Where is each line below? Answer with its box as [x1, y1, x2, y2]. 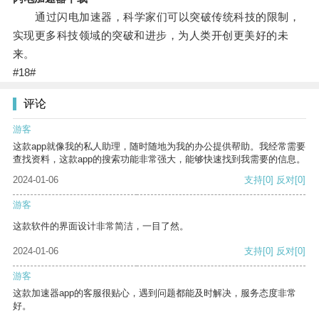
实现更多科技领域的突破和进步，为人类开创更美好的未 [12, 29, 289, 42]
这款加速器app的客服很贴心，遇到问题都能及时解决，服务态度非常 [13, 288, 296, 299]
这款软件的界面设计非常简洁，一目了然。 [13, 221, 189, 232]
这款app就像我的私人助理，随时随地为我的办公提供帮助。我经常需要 [13, 141, 305, 152]
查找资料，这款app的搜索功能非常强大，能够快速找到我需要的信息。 [13, 154, 305, 165]
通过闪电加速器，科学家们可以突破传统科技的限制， [12, 11, 300, 23]
